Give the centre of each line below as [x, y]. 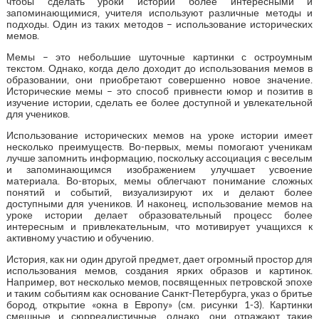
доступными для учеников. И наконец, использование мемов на [159, 203]
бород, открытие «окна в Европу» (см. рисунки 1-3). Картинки [159, 304]
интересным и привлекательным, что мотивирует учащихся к [159, 226]
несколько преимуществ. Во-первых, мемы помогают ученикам [159, 146]
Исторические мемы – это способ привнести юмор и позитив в [159, 91]
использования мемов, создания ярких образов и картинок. [159, 270]
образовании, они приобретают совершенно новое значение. [159, 79]
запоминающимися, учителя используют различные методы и [159, 12]
